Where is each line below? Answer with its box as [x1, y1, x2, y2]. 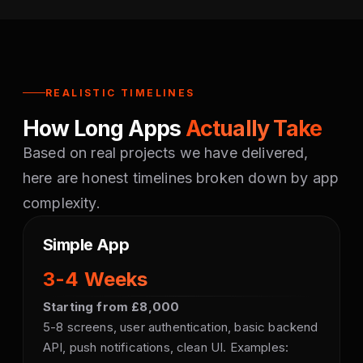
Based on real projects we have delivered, [23, 144, 309, 161]
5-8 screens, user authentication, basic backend [43, 319, 318, 335]
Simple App [43, 235, 129, 254]
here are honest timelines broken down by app [23, 169, 340, 186]
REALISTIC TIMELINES [45, 87, 195, 99]
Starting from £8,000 [43, 299, 180, 314]
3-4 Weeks [43, 267, 148, 291]
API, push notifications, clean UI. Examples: [43, 340, 289, 355]
